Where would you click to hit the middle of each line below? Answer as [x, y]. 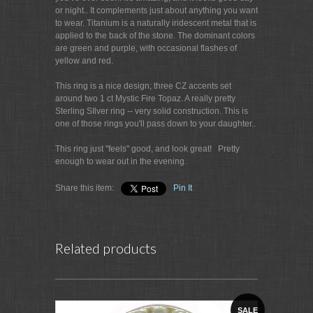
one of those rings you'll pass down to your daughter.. [155, 124]
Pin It [183, 188]
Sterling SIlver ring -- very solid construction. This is [152, 111]
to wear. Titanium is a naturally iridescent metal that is [156, 23]
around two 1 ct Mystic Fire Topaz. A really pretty [145, 99]
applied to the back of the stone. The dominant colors [155, 36]
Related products [106, 248]
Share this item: [85, 188]
